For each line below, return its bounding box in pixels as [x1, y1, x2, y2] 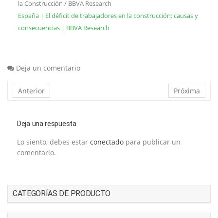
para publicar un [124, 137, 181, 147]
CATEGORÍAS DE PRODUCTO [13, 189, 110, 199]
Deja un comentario [16, 63, 80, 73]
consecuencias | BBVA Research [18, 23, 109, 33]
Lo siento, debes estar [17, 137, 90, 147]
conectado [90, 137, 124, 147]
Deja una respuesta [17, 119, 76, 128]
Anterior [18, 86, 45, 96]
